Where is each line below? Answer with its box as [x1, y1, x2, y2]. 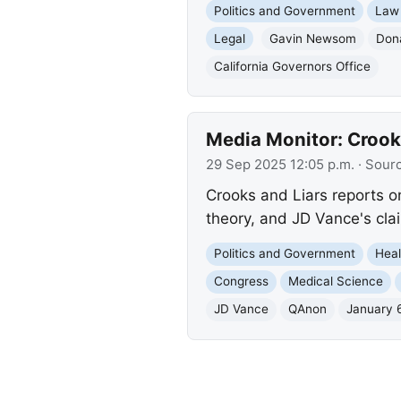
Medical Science [287, 274, 383, 289]
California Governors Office [213, 59, 371, 74]
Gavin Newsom [269, 30, 356, 46]
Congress [213, 274, 269, 289]
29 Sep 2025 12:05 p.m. [205, 157, 354, 174]
